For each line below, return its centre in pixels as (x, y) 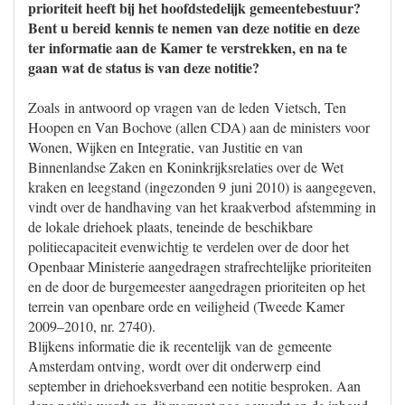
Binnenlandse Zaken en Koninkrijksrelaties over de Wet (186, 167)
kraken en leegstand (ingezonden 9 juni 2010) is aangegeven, (202, 187)
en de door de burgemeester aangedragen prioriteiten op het (197, 286)
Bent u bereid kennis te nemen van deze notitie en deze (194, 28)
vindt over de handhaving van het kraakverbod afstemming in (202, 207)
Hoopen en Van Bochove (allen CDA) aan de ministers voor (199, 127)
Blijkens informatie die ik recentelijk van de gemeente (180, 346)
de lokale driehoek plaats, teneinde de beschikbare (170, 226)
